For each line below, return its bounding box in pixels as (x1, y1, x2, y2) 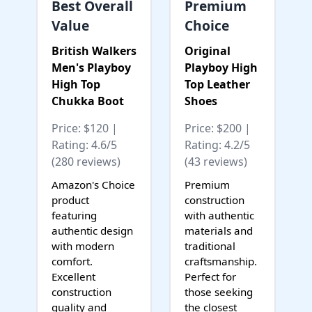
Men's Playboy (52, 60, 131, 75)
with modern (52, 239, 114, 253)
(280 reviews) (52, 154, 120, 169)
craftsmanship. (185, 254, 257, 268)
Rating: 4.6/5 (52, 137, 117, 153)
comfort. (52, 254, 93, 268)
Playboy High (185, 60, 258, 75)
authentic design (52, 224, 133, 237)
